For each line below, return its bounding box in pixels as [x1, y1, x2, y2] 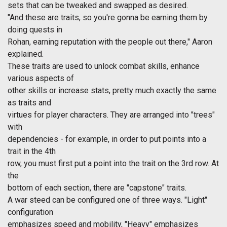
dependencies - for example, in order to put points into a [8, 134, 206, 144]
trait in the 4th [8, 146, 56, 157]
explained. [8, 49, 44, 59]
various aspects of [8, 73, 74, 84]
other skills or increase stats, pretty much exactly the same [8, 86, 216, 96]
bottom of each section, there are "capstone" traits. [8, 183, 186, 193]
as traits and [8, 98, 51, 108]
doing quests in [8, 25, 62, 35]
